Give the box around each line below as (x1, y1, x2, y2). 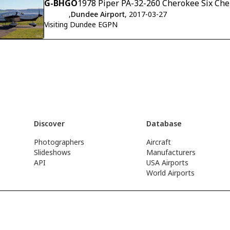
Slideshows (33, 147, 71, 157)
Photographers (33, 137, 84, 147)
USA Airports (146, 158, 189, 167)
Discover (33, 119, 65, 128)
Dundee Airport (71, 9, 125, 20)
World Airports (146, 168, 195, 178)
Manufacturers (146, 147, 196, 157)
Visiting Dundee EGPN (44, 20, 118, 30)
